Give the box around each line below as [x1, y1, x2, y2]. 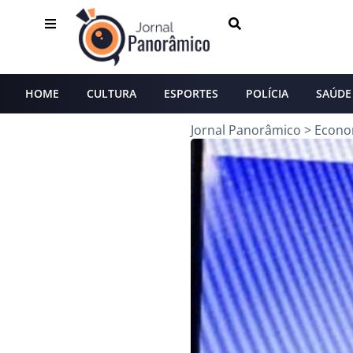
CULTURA [87, 85, 136, 101]
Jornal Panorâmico [191, 121, 301, 139]
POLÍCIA [246, 85, 288, 101]
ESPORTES [164, 85, 218, 101]
